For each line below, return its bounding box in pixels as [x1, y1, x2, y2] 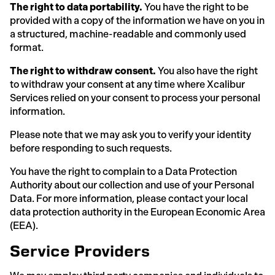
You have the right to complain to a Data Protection [10, 165, 237, 177]
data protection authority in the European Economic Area [10, 206, 265, 218]
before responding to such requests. [10, 142, 172, 154]
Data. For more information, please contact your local [10, 192, 248, 204]
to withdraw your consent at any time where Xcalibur [10, 78, 245, 90]
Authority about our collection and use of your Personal [10, 179, 254, 191]
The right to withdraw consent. [10, 64, 156, 77]
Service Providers [10, 241, 150, 260]
